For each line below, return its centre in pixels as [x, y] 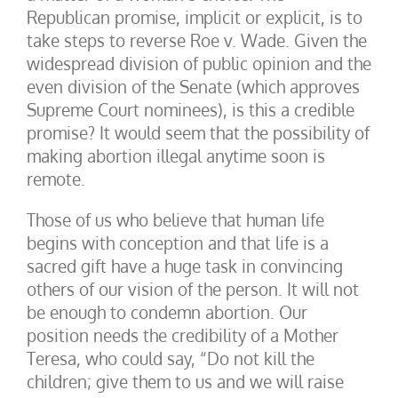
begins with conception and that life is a [178, 243]
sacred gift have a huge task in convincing [185, 266]
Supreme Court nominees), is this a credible [191, 109]
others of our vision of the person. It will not [193, 289]
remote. [56, 179]
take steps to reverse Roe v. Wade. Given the [197, 40]
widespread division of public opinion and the [199, 63]
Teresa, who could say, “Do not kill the [171, 358]
